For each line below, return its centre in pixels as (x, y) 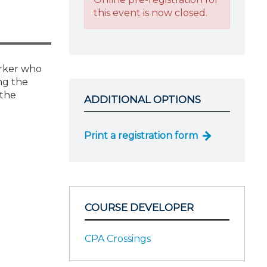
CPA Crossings (118, 238)
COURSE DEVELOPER (139, 207)
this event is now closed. (150, 13)
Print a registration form (141, 136)
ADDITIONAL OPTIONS (142, 99)
